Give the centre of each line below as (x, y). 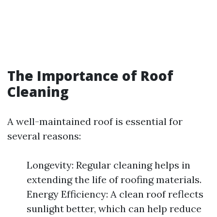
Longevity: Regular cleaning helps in (108, 165)
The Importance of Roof (90, 76)
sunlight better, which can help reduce (114, 209)
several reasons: (44, 136)
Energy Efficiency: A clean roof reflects (115, 194)
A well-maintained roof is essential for (95, 121)
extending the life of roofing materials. (114, 179)
